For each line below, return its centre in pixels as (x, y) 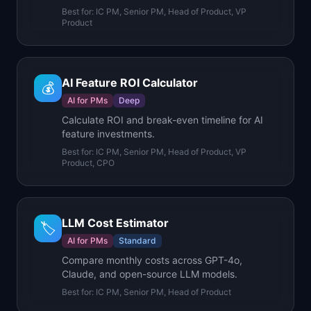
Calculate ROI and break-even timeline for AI (162, 120)
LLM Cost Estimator (115, 223)
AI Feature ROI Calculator (130, 83)
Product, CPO (88, 163)
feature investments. (108, 134)
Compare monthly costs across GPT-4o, (152, 260)
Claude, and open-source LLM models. (150, 274)
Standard (137, 241)
